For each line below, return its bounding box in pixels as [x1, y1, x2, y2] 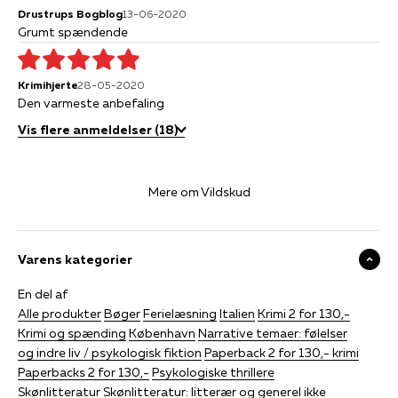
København [129, 324, 195, 341]
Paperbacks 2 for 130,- [18, 363, 149, 380]
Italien [219, 305, 255, 322]
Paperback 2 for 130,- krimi [204, 344, 359, 361]
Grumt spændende [18, 23, 128, 40]
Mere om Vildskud [147, 183, 251, 200]
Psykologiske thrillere [152, 363, 275, 380]
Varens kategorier [18, 251, 132, 267]
